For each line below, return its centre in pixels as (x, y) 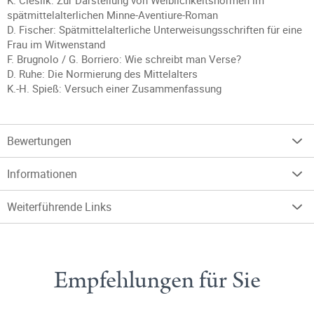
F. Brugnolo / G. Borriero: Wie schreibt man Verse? (124, 59)
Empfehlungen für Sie (157, 280)
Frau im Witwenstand (56, 44)
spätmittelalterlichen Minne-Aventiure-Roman (112, 15)
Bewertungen (39, 141)
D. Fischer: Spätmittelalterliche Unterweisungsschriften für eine (155, 29)
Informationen (42, 174)
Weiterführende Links (59, 207)
